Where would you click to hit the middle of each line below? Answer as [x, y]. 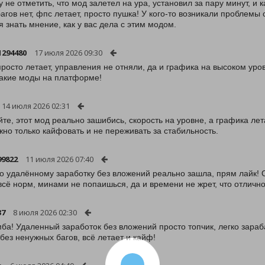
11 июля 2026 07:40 [59, 159]
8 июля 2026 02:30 [45, 212]
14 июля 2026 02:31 [36, 106]
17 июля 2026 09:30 [68, 53]
